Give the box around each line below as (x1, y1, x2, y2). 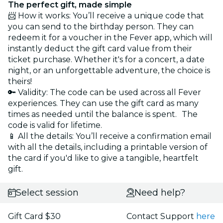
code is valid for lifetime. (8, 120, 102, 130)
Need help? (134, 187, 185, 198)
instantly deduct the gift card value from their (8, 43, 192, 53)
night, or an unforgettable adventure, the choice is (8, 65, 210, 75)
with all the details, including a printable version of (8, 142, 208, 152)
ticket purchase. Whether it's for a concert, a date (8, 54, 205, 64)
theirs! (8, 76, 37, 86)
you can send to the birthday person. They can (8, 21, 194, 31)
